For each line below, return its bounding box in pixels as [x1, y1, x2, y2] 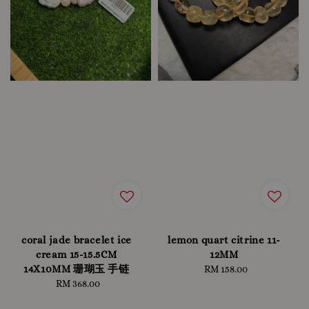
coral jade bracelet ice [21, 234, 132, 247]
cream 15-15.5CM [36, 248, 117, 261]
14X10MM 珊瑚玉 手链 [23, 263, 130, 276]
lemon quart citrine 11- [168, 234, 281, 247]
